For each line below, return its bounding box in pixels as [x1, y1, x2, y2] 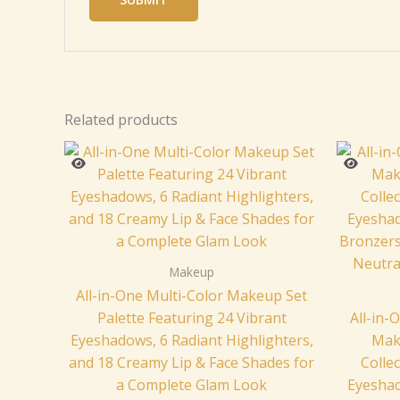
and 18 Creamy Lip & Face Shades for [69, 353, 314, 373]
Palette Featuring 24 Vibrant [96, 308, 287, 329]
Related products [64, 109, 178, 129]
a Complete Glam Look [116, 375, 267, 396]
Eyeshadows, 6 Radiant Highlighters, [70, 330, 313, 351]
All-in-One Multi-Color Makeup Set [76, 286, 307, 306]
